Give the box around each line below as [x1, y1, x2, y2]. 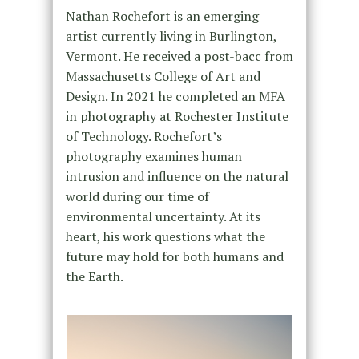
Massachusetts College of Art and [65, 67, 260, 86]
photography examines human [65, 147, 242, 166]
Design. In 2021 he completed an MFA [65, 87, 285, 106]
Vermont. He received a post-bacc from [65, 47, 293, 66]
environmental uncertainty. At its [65, 208, 260, 226]
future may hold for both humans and [65, 248, 284, 266]
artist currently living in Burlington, [65, 27, 276, 46]
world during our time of [65, 188, 209, 206]
